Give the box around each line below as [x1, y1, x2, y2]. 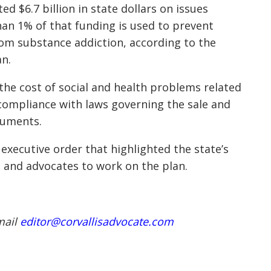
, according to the [123, 35, 216, 50]
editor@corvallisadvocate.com [20, 214, 174, 229]
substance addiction [18, 35, 123, 50]
